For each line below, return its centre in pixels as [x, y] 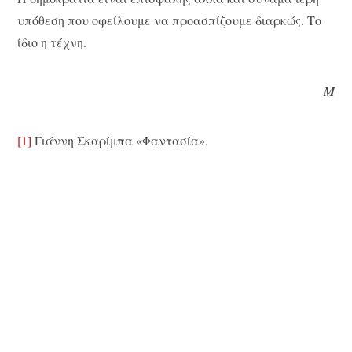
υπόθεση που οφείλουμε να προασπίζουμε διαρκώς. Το [170, 20]
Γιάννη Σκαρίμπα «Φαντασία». [120, 140]
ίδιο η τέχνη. [52, 42]
